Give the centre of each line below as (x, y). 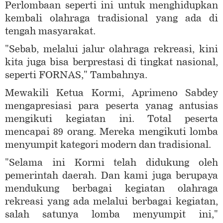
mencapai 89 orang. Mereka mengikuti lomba (111, 132)
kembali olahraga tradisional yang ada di (111, 18)
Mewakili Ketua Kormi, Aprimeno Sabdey (111, 93)
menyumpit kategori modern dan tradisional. (111, 145)
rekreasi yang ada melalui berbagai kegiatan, (111, 202)
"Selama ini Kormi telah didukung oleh (111, 163)
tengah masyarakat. (50, 31)
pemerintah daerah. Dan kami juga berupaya (111, 176)
